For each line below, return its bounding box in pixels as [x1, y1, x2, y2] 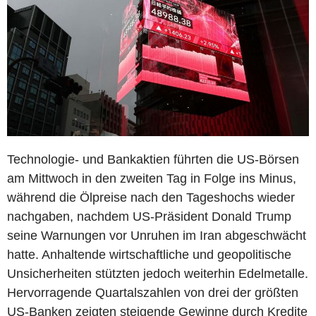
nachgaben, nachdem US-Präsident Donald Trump [7, 209, 291, 224]
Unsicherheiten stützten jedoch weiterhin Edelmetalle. [7, 266, 308, 281]
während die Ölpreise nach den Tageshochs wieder [7, 190, 295, 205]
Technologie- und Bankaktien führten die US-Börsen [7, 152, 299, 166]
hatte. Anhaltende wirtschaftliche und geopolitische [7, 247, 291, 262]
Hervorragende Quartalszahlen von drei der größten [7, 285, 298, 300]
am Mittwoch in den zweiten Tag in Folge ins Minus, [7, 171, 296, 186]
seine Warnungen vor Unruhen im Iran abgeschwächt [7, 228, 306, 243]
